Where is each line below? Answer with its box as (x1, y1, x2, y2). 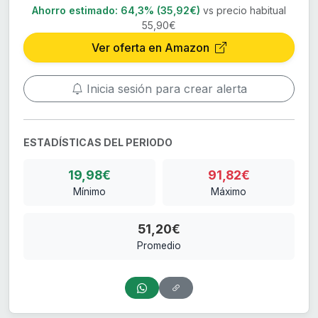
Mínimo (73, 186, 106, 198)
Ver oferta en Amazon (92, 40, 212, 55)
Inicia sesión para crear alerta (82, 82, 247, 97)
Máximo (211, 186, 246, 198)
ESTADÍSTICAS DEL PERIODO (23, 136, 172, 149)
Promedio (137, 240, 181, 252)
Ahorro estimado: (32, 4, 118, 17)
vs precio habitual (203, 4, 286, 17)
